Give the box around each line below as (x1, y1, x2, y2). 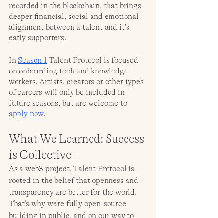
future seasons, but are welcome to (9, 99, 129, 108)
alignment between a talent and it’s (9, 23, 131, 32)
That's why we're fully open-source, (9, 200, 130, 209)
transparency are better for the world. (9, 188, 139, 197)
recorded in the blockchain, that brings (9, 1, 143, 11)
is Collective (9, 148, 71, 162)
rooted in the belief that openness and (9, 176, 140, 185)
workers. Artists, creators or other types (9, 77, 145, 87)
